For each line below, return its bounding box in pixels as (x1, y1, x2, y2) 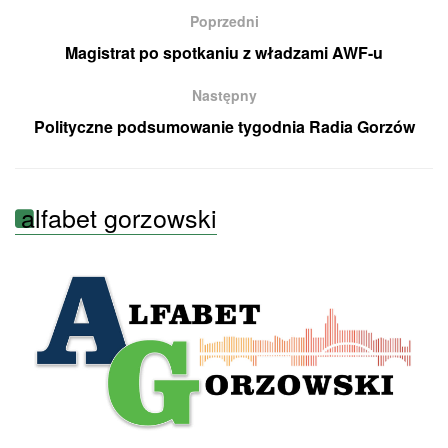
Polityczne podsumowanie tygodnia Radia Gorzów (33, 114, 415, 138)
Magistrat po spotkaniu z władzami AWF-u (65, 40, 383, 64)
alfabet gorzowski (21, 198, 217, 235)
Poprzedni (189, 10, 259, 31)
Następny (191, 84, 257, 105)
